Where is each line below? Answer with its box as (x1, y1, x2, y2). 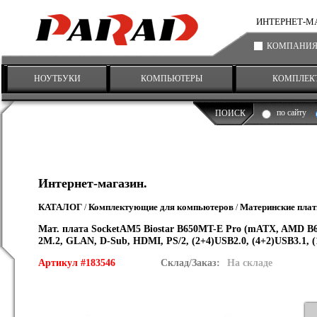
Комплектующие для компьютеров (88, 201, 234, 212)
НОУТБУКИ (33, 73, 81, 83)
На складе (227, 257, 272, 268)
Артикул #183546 (38, 257, 118, 268)
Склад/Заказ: (161, 257, 220, 268)
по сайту (277, 108, 306, 117)
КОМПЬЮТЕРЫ (140, 73, 202, 83)
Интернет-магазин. (38, 176, 147, 190)
